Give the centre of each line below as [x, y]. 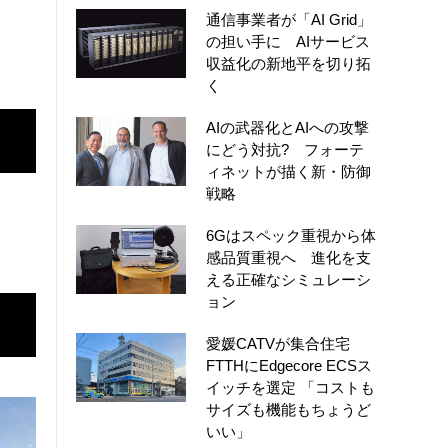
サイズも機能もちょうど [288, 409]
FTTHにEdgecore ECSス [289, 365]
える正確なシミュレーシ [288, 279]
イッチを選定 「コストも [290, 387]
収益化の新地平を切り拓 [288, 63]
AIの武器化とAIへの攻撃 [287, 127]
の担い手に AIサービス [288, 41]
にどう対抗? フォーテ [285, 149]
